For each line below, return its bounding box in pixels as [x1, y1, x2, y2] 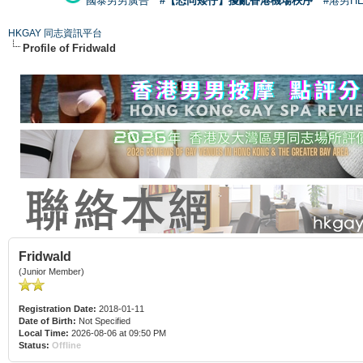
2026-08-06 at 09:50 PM [69, 327, 166, 338]
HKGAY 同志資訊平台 [8, 27, 102, 39]
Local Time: [19, 327, 69, 338]
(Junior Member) [19, 266, 84, 276]
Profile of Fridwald [23, 41, 116, 54]
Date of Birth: [19, 315, 76, 326]
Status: [19, 340, 49, 350]
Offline [52, 340, 81, 350]
